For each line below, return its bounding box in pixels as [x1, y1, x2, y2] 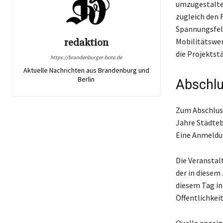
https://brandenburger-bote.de [50, 54, 122, 61]
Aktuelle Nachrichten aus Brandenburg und [23, 66, 149, 75]
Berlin [78, 75, 95, 84]
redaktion [64, 36, 109, 50]
